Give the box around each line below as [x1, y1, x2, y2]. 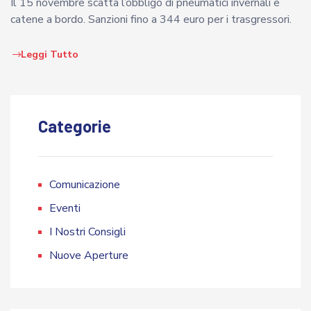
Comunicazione [49, 177, 120, 193]
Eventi [49, 201, 81, 217]
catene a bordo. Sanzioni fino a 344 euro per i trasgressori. [10, 12, 292, 28]
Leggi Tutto [21, 48, 78, 62]
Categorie [38, 116, 111, 137]
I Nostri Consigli [49, 224, 126, 240]
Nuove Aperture [49, 248, 128, 264]
